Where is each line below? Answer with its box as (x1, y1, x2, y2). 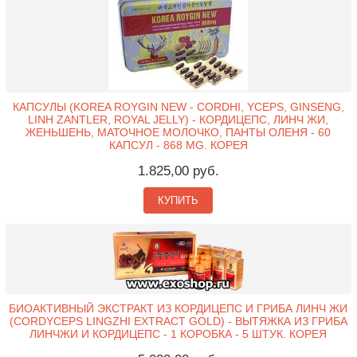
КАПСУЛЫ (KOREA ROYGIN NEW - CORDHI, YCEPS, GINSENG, (12, 100, 344, 113)
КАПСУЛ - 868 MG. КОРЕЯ (108, 138, 248, 151)
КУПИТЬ (158, 194, 199, 206)
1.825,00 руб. (137, 163, 219, 178)
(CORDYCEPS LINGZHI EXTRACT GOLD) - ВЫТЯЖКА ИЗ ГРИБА (9, 315, 347, 328)
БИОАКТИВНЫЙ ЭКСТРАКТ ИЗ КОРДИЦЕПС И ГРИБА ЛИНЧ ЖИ (9, 302, 348, 316)
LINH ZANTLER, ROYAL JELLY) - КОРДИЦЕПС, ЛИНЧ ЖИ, (28, 112, 329, 126)
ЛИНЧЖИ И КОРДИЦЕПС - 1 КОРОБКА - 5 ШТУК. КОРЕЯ (29, 328, 328, 341)
